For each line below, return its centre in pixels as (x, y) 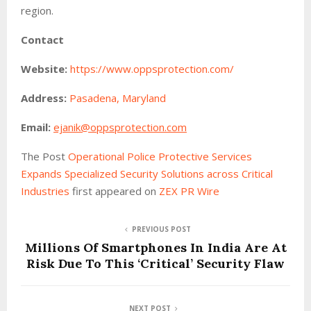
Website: (44, 68)
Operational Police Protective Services (160, 156)
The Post (44, 156)
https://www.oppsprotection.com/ (152, 68)
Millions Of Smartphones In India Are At (155, 247)
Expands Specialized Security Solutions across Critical (147, 173)
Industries (47, 191)
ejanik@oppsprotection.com (120, 127)
